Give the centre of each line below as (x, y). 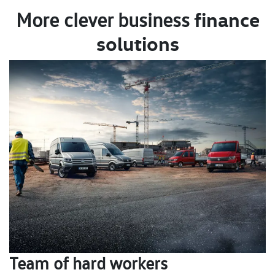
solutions (137, 44)
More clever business (103, 20)
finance (224, 20)
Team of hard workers (88, 263)
